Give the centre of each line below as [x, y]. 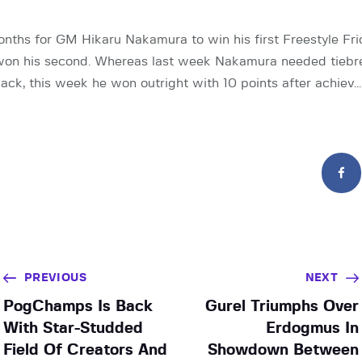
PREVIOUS [55, 278]
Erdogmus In [313, 328]
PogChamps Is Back [78, 306]
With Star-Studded [73, 328]
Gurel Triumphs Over [282, 306]
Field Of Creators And [85, 350]
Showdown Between [284, 350]
